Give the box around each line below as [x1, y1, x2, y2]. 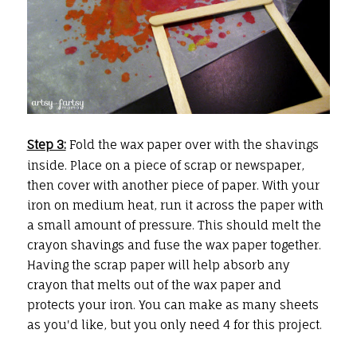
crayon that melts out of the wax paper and [26, 277, 281, 292]
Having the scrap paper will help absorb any [26, 257, 290, 273]
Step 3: [26, 136, 66, 152]
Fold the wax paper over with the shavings [65, 136, 319, 152]
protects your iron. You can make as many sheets [26, 296, 319, 312]
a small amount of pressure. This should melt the [26, 217, 321, 233]
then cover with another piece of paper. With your [26, 177, 320, 193]
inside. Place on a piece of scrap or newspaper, [26, 157, 304, 173]
